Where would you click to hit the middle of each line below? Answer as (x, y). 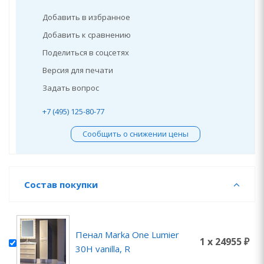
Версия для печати (78, 70)
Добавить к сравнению (87, 35)
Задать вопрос (71, 88)
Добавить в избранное (86, 17)
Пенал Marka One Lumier (127, 235)
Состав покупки (61, 184)
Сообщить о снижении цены (135, 134)
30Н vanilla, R (103, 249)
